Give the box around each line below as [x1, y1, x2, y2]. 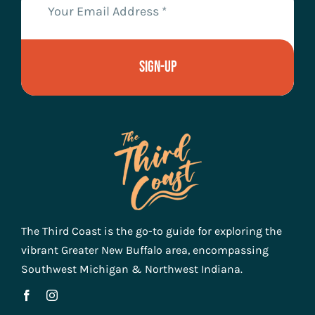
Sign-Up [139, 58, 176, 77]
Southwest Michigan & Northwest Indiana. [20, 262, 243, 276]
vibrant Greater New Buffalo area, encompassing [20, 243, 269, 257]
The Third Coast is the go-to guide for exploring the [20, 224, 282, 238]
